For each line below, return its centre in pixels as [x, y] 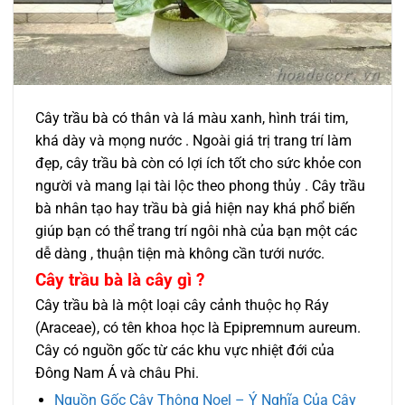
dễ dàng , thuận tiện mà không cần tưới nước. [180, 253]
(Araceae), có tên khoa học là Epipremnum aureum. [198, 327]
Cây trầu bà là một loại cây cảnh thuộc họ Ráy [182, 305]
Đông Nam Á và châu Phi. [117, 372]
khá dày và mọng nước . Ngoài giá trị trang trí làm [193, 140]
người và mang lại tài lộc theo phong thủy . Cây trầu [200, 185]
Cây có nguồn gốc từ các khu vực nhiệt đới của [185, 350]
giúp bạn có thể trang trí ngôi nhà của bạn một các [196, 231]
